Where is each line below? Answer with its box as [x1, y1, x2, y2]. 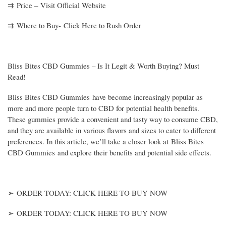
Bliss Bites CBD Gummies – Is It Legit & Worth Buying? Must [8, 60, 199, 71]
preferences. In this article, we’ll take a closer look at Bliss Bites [8, 136, 204, 146]
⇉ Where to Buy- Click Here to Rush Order [8, 20, 141, 30]
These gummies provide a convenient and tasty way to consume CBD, [8, 114, 218, 124]
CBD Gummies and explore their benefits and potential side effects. [8, 147, 211, 157]
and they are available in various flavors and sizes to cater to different [8, 125, 216, 135]
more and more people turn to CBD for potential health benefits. [8, 102, 199, 113]
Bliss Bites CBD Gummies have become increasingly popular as [8, 91, 203, 102]
